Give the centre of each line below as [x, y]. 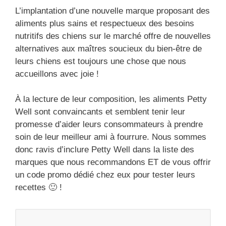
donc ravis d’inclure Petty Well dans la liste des [105, 150]
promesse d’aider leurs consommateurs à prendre [109, 125]
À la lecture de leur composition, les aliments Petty [111, 99]
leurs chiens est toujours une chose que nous [101, 61]
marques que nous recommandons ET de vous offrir [113, 162]
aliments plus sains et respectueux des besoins [105, 23]
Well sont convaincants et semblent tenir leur [100, 112]
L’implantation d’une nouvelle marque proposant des [112, 11]
